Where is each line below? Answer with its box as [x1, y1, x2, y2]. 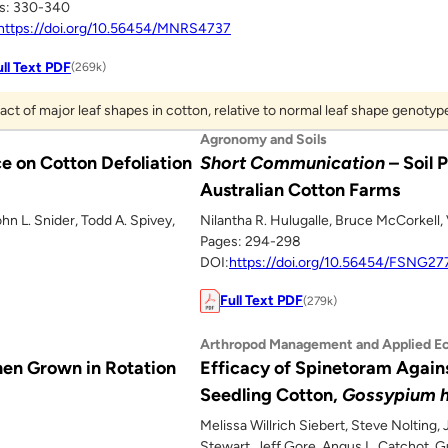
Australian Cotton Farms [200, 178, 400, 201]
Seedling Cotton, [200, 384, 342, 407]
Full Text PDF [220, 292, 303, 310]
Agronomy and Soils [200, 130, 327, 148]
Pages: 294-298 [200, 232, 301, 250]
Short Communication [200, 151, 385, 174]
